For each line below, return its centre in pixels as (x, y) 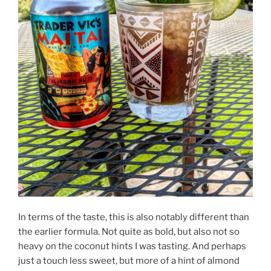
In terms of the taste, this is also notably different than (134, 217)
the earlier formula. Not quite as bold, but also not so (129, 232)
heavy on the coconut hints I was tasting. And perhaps (132, 247)
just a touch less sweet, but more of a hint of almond (129, 261)
